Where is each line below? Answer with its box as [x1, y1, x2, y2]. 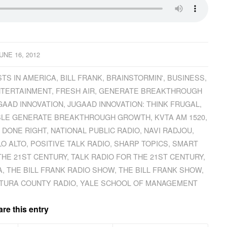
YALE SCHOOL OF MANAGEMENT [80, 177, 198, 188]
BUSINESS [167, 71, 205, 83]
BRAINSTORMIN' [106, 71, 163, 83]
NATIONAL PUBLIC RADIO [51, 124, 140, 135]
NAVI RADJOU [144, 124, 193, 135]
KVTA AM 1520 [155, 111, 206, 122]
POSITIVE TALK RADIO [30, 137, 110, 148]
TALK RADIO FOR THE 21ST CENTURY [71, 150, 204, 162]
